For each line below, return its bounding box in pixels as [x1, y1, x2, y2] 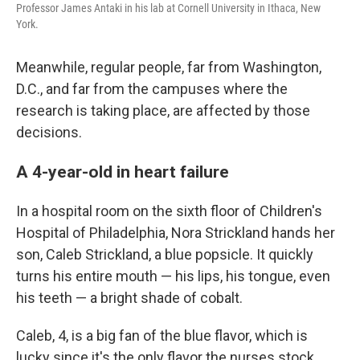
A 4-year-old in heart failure [16, 162, 229, 182]
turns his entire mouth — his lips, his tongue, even [16, 268, 330, 284]
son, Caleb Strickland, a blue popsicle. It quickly [16, 246, 313, 263]
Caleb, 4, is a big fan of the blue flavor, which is [16, 327, 308, 344]
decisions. [16, 124, 82, 141]
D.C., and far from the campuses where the [16, 80, 288, 97]
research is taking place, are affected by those [16, 102, 310, 119]
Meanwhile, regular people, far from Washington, [16, 59, 321, 76]
